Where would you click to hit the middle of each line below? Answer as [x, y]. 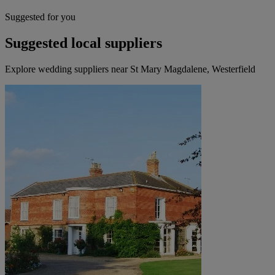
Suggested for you [40, 17]
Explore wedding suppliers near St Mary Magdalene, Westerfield [130, 69]
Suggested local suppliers [83, 43]
